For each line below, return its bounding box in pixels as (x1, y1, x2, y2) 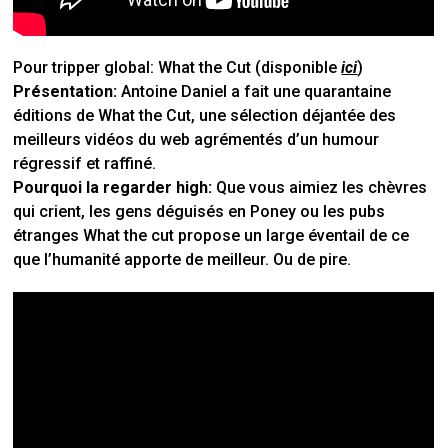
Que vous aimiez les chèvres (212, 177, 428, 197)
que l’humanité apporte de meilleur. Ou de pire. (13, 249, 352, 269)
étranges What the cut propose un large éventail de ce (13, 225, 410, 245)
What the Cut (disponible (154, 57, 342, 77)
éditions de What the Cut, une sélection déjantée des (13, 105, 397, 125)
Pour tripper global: (13, 57, 155, 77)
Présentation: (13, 81, 118, 101)
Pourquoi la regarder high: (13, 177, 213, 197)
